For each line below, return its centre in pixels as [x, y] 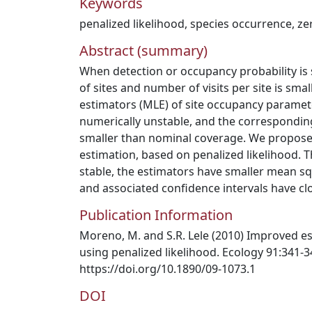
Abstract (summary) [143, 50]
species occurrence [241, 24]
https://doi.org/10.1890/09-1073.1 [167, 269]
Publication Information [156, 215]
